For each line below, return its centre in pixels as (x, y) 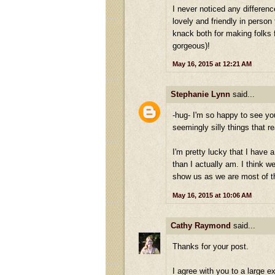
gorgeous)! (191, 45)
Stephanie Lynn (200, 94)
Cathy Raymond (201, 225)
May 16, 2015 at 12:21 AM (212, 64)
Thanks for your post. (211, 247)
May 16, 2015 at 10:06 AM (212, 195)
